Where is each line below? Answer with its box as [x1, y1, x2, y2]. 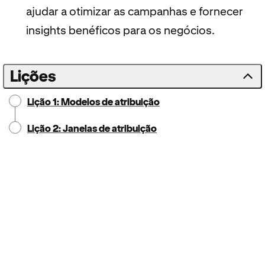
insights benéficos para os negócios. [25, 23, 215, 37]
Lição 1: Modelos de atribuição [27, 95, 160, 108]
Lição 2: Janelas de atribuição [27, 122, 157, 134]
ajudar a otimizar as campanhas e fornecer [25, 4, 243, 18]
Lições [10, 66, 56, 86]
